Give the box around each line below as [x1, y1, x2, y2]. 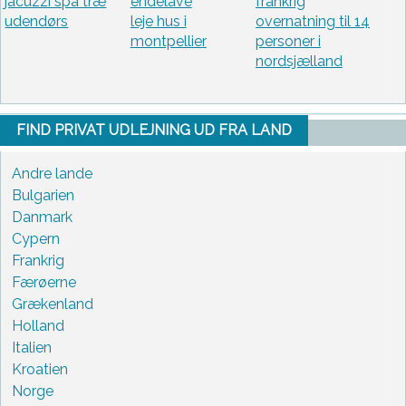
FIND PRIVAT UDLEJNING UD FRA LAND [16, 121, 292, 139]
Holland [12, 316, 64, 334]
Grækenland [12, 295, 93, 313]
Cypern [12, 229, 60, 247]
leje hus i [130, 13, 187, 31]
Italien [12, 338, 52, 356]
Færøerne [12, 273, 76, 291]
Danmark [12, 208, 72, 226]
